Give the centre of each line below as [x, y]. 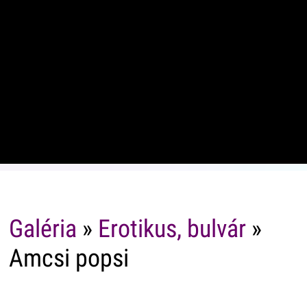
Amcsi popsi [69, 259]
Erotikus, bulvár [172, 229]
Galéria [42, 229]
